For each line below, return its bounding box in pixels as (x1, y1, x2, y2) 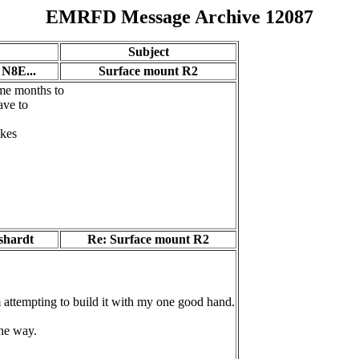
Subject (127, 45, 169, 58)
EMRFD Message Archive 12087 (46, 6, 313, 27)
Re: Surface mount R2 (87, 232, 209, 246)
